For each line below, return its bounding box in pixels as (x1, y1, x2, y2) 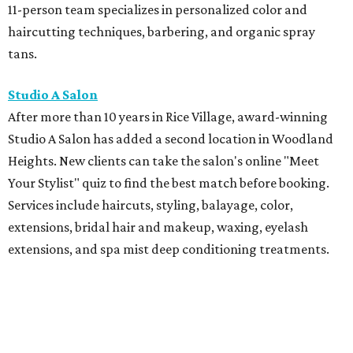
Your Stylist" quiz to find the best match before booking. (8, 175, 329, 191)
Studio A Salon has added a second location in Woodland (8, 131, 333, 147)
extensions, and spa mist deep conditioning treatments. (8, 241, 329, 258)
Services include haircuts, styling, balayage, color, (8, 197, 293, 214)
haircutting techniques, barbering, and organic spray (8, 24, 315, 40)
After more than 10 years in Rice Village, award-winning (8, 109, 328, 125)
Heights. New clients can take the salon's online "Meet (8, 153, 319, 169)
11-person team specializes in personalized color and (8, 2, 307, 18)
